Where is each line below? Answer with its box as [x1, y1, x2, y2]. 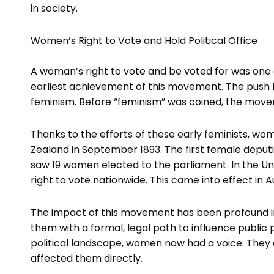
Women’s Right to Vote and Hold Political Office [31, 34, 257, 48]
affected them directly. [31, 251, 143, 266]
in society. [31, 1, 78, 16]
